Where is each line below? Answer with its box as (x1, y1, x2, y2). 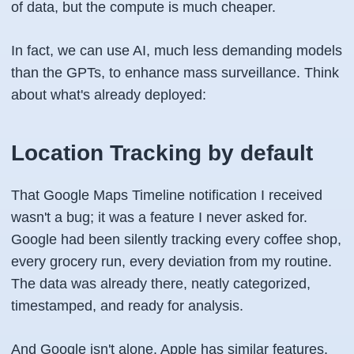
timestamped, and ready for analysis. (11, 298, 243, 314)
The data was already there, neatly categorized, (11, 276, 311, 292)
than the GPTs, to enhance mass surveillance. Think (11, 65, 339, 81)
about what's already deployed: (11, 87, 206, 103)
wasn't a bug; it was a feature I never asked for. (11, 209, 307, 225)
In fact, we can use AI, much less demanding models (11, 43, 342, 58)
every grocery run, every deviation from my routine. (11, 254, 332, 269)
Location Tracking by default (11, 141, 313, 165)
